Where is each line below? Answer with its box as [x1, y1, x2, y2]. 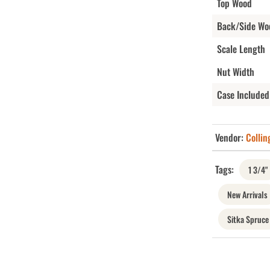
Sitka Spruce [227, 212, 269, 225]
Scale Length [216, 41, 265, 56]
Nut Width [216, 64, 254, 79]
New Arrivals [227, 187, 268, 201]
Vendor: [215, 130, 246, 145]
